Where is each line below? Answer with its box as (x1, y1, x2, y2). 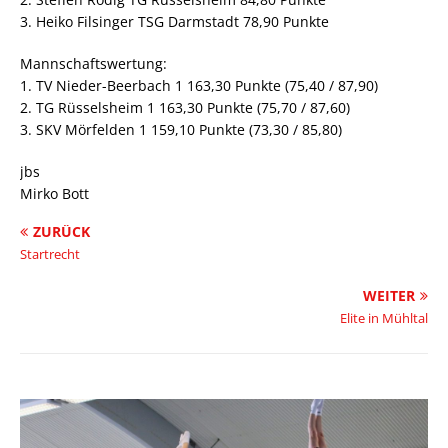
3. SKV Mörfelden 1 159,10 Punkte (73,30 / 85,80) (20, 120, 342, 139)
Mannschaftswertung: (20, 54, 167, 73)
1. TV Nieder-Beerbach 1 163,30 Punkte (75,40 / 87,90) (20, 76, 378, 95)
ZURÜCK (33, 222, 90, 241)
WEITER (363, 286, 415, 305)
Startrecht (20, 245, 80, 263)
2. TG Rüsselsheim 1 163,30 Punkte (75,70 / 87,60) (20, 98, 350, 117)
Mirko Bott (20, 184, 89, 203)
